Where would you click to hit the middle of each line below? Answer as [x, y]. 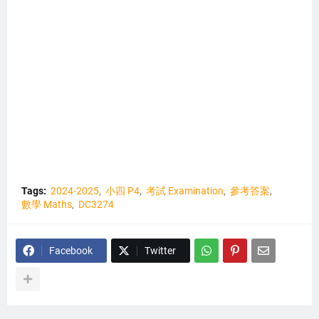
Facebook [71, 251]
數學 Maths [47, 204]
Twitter [160, 251]
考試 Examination [185, 191]
